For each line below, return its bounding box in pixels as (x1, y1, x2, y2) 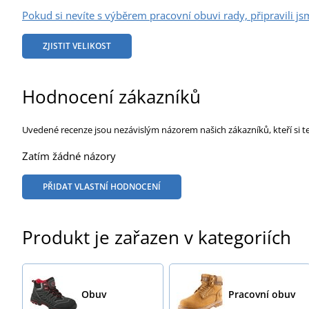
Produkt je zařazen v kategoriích (22, 224, 291, 250)
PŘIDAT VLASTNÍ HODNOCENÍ (43, 180, 161, 192)
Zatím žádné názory (22, 148, 116, 163)
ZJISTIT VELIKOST (43, 39, 111, 52)
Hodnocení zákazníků (22, 83, 201, 109)
